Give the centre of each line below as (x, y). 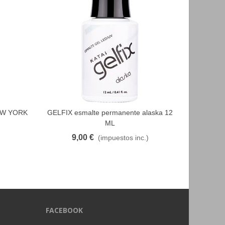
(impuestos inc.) (123, 138)
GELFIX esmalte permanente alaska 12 (110, 113)
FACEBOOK (64, 210)
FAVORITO (95, 113)
